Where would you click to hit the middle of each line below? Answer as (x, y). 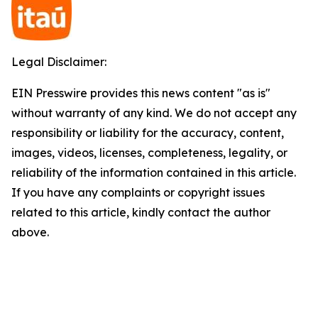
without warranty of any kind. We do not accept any (154, 113)
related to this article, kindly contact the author (141, 212)
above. (30, 232)
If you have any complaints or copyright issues (138, 192)
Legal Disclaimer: (59, 62)
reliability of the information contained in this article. (154, 172)
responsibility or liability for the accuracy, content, (148, 133)
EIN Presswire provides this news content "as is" (141, 93)
